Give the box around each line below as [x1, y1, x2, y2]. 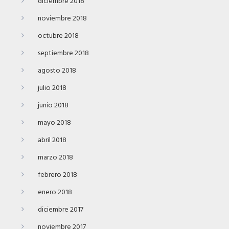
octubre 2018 [38, 30, 79, 42]
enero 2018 [38, 186, 72, 198]
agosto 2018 [38, 64, 76, 77]
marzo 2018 [38, 151, 73, 164]
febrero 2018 [38, 169, 77, 181]
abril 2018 [38, 134, 66, 146]
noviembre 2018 [38, 12, 87, 25]
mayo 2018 [38, 117, 71, 129]
